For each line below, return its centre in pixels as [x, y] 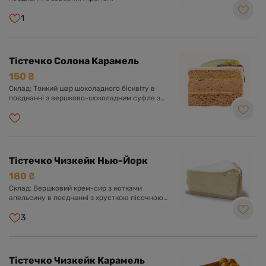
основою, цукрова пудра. [53, 207]
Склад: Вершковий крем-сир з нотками [21, 188]
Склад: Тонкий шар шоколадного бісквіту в [82, 88]
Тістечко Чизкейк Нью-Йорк [78, 161]
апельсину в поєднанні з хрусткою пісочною [86, 198]
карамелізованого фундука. [57, 117]
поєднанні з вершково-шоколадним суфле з [85, 98]
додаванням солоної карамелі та [65, 107]
